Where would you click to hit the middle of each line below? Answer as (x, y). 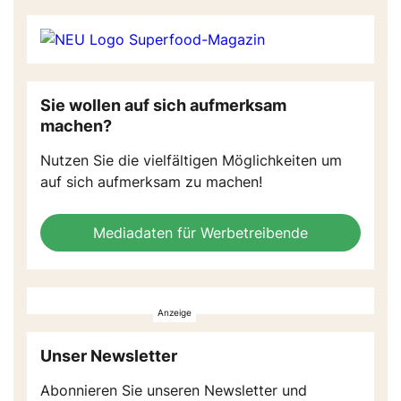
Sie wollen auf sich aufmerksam (163, 105)
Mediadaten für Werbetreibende (200, 233)
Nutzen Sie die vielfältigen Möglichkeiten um (191, 160)
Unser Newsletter (109, 356)
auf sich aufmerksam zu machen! (151, 182)
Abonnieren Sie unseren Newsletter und (174, 390)
